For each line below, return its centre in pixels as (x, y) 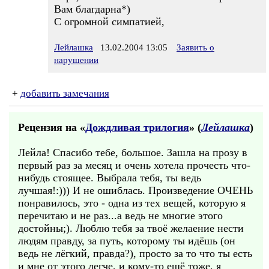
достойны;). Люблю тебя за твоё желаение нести (131, 228)
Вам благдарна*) (92, 9)
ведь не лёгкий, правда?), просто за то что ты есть (135, 253)
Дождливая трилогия (137, 127)
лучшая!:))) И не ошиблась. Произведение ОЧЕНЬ (135, 190)
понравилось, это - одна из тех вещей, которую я (132, 203)
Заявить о (195, 47)
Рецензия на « (52, 127)
